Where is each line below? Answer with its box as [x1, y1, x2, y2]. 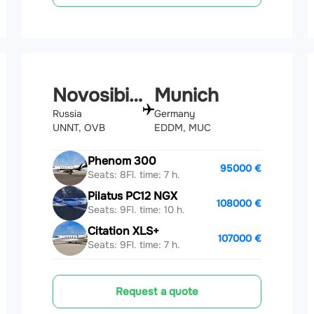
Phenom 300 [88, 153, 157, 169]
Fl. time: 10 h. [126, 203, 186, 217]
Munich [153, 83, 219, 107]
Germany [153, 107, 195, 120]
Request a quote [115, 284, 198, 299]
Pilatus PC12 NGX [88, 189, 178, 204]
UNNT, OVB [53, 121, 106, 134]
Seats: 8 [88, 168, 127, 182]
